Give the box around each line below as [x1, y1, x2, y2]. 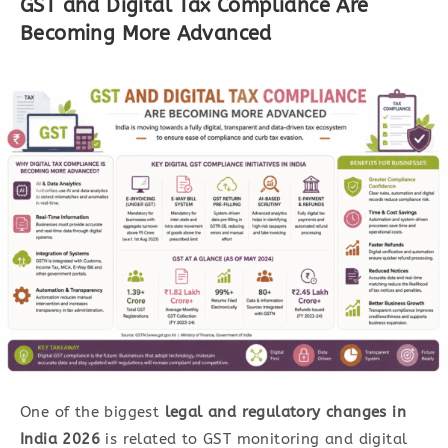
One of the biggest [20, 402, 165, 421]
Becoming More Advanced [20, 21, 272, 45]
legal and [164, 402, 242, 421]
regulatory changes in [241, 402, 407, 421]
